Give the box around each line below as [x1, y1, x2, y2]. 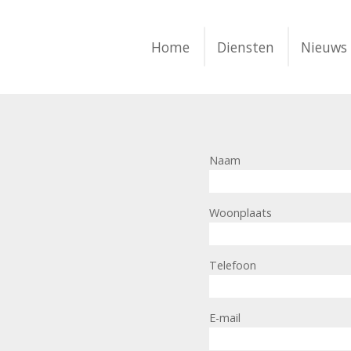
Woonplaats [209, 204, 273, 220]
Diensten [216, 38, 274, 56]
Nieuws [301, 38, 348, 56]
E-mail [209, 309, 241, 325]
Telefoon [209, 257, 257, 273]
